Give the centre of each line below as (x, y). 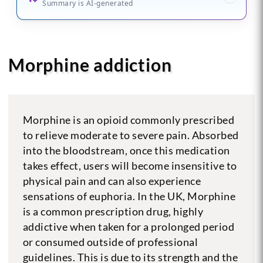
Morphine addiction (90, 64)
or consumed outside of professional (110, 242)
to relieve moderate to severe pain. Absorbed (131, 135)
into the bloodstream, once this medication (126, 150)
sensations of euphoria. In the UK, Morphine (129, 196)
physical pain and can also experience (112, 181)
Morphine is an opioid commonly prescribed (129, 119)
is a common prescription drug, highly (113, 211)
